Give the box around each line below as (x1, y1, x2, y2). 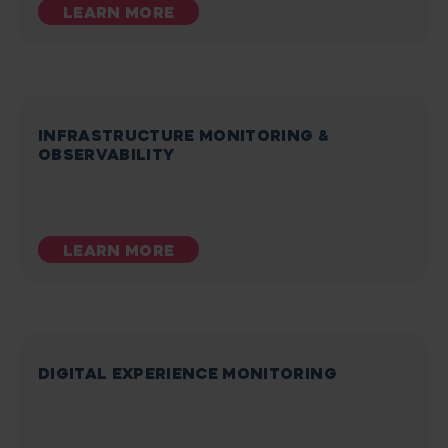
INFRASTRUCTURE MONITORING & (38, 125, 330, 145)
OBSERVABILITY (38, 144, 175, 164)
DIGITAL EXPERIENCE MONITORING (38, 363, 337, 383)
